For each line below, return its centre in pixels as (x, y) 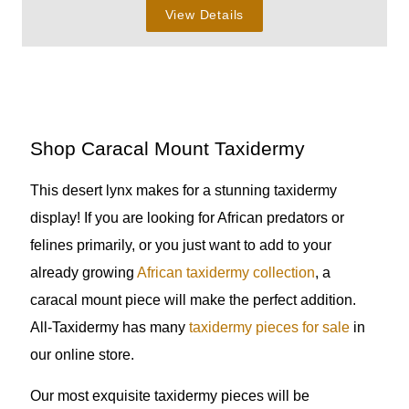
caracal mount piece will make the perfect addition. (193, 299)
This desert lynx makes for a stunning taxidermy (183, 190)
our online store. (82, 354)
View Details (204, 14)
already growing (83, 272)
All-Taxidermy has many (109, 327)
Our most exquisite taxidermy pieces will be (169, 395)
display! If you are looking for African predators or (187, 217)
